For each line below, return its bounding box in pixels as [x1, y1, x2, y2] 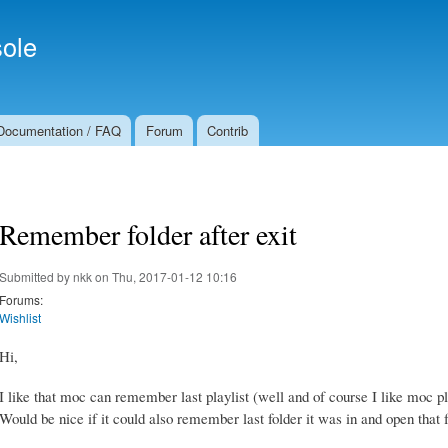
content [160, 46, 204, 65]
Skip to [160, 2, 202, 21]
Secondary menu [224, 16, 345, 39]
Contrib [207, 121, 249, 140]
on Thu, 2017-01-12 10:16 [92, 267, 237, 285]
